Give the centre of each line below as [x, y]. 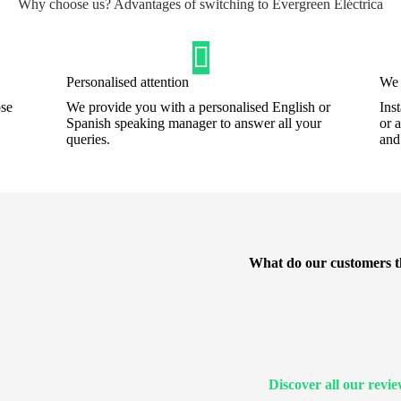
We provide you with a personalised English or [198, 107]
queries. [88, 140]
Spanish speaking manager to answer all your [194, 124]
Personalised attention [128, 82]
